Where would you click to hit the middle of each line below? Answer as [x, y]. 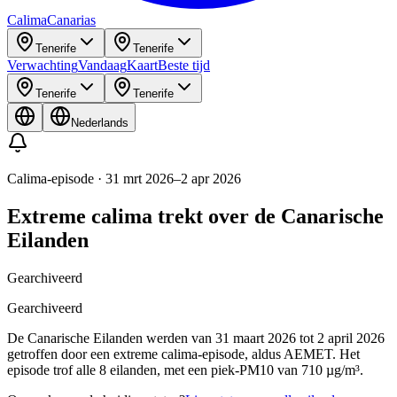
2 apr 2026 [211, 179]
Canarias [71, 20]
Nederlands [100, 123]
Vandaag [102, 65]
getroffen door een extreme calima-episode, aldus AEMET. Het [183, 354]
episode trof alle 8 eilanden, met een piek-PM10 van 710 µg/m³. [185, 370]
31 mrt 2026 [140, 179]
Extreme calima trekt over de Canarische [195, 216]
